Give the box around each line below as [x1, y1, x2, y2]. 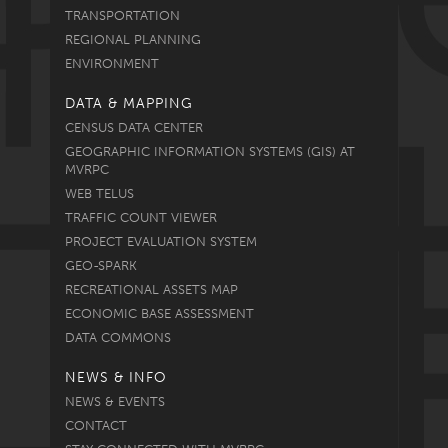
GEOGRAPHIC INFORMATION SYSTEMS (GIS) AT [65, 143, 355, 159]
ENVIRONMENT [65, 55, 159, 71]
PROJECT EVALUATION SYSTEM [65, 233, 257, 249]
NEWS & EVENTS [65, 393, 165, 409]
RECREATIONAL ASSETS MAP [65, 281, 238, 297]
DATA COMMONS [65, 329, 171, 345]
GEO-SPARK [65, 257, 137, 273]
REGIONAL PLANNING [65, 31, 201, 47]
